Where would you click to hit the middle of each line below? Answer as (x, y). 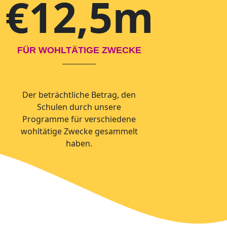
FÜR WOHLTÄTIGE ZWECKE (79, 50)
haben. (79, 143)
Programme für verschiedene (79, 119)
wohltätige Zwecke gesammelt (79, 131)
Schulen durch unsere (79, 107)
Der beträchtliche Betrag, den (79, 95)
